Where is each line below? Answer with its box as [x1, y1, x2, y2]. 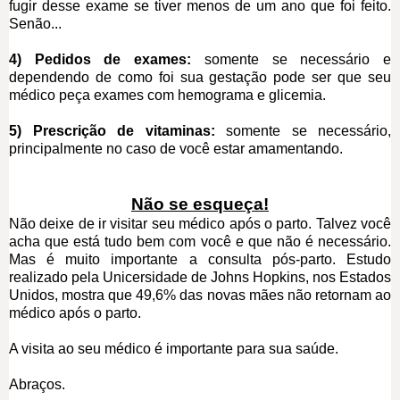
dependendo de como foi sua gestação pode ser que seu [9, 69, 391, 85]
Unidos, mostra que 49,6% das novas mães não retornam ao [9, 287, 391, 303]
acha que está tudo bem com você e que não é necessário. [9, 233, 391, 249]
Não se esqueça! [131, 194, 269, 213]
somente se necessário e [204, 51, 392, 67]
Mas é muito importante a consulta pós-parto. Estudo [9, 251, 391, 267]
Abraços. [9, 376, 65, 392]
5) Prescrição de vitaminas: [9, 122, 226, 138]
